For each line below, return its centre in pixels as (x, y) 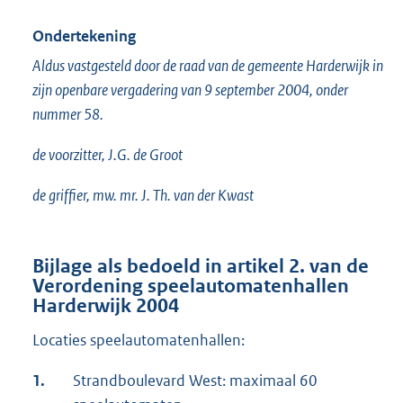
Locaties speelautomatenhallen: (139, 340)
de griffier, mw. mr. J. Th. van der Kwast (143, 196)
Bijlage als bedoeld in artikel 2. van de (201, 267)
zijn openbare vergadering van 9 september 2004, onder (190, 90)
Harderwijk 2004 (106, 306)
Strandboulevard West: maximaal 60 (195, 381)
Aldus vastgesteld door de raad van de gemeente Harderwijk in (208, 66)
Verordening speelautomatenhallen (191, 287)
